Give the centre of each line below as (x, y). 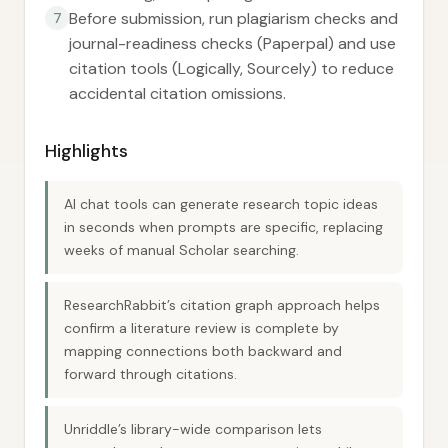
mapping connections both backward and (203, 351)
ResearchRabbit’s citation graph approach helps (222, 305)
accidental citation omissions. (177, 93)
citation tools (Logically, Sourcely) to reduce (231, 68)
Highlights (86, 151)
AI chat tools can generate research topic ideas (221, 204)
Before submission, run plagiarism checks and (233, 18)
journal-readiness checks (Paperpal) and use (232, 43)
